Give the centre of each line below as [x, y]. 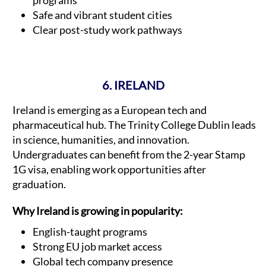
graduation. [39, 184]
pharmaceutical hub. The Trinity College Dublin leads [134, 124]
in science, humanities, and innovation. [101, 139]
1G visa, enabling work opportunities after [109, 169]
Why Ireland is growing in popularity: [98, 210]
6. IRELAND [133, 85]
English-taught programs [90, 231]
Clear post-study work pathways [107, 30]
